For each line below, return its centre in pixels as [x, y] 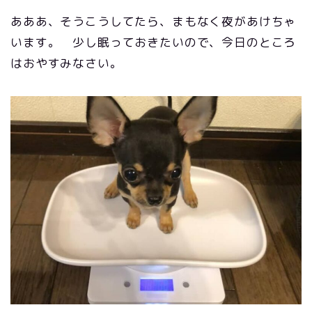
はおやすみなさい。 [67, 63]
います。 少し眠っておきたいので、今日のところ [154, 42]
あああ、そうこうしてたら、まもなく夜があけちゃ [154, 21]
